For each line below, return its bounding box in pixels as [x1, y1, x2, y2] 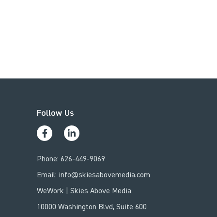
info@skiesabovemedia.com [59, 171, 150, 180]
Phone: [37, 155, 61, 164]
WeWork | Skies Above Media [37, 187, 131, 196]
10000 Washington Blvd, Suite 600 [37, 203, 147, 212]
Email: [37, 171, 59, 180]
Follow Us [37, 108, 74, 118]
